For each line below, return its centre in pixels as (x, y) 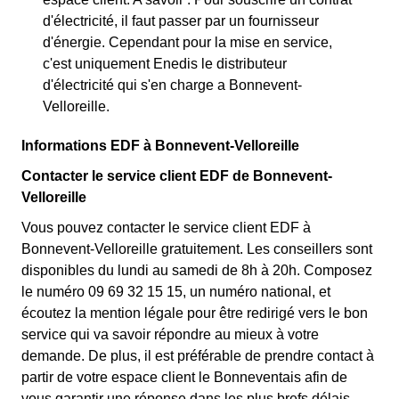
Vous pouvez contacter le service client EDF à (166, 228)
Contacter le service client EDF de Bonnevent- (177, 176)
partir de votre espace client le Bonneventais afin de (184, 377)
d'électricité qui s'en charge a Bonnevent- (172, 85)
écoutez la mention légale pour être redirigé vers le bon (195, 313)
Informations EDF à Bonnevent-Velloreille (160, 146)
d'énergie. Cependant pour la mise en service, (187, 42)
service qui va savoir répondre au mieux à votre (170, 334)
